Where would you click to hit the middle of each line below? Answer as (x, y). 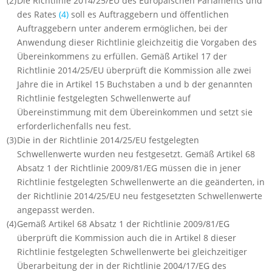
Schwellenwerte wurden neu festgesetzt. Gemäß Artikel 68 (136, 154)
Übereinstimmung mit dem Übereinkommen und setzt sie (135, 112)
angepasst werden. (56, 210)
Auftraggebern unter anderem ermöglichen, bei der (123, 29)
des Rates (38, 15)
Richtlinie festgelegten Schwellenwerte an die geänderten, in (141, 182)
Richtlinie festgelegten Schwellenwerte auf (104, 98)
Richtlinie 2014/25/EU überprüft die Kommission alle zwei (134, 70)
